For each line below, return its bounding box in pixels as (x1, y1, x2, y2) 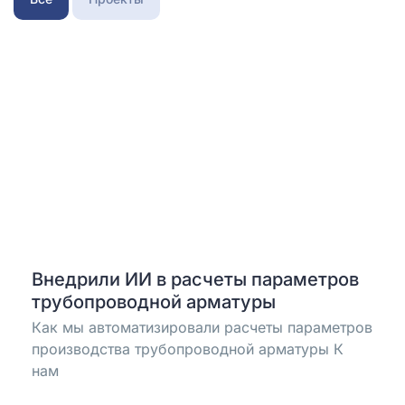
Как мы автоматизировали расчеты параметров (32, 318, 372, 336)
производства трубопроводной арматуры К (32, 340, 344, 358)
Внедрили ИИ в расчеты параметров (32, 268, 359, 290)
